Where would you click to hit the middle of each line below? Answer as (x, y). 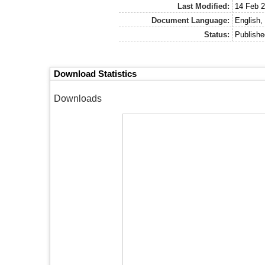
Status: (216, 35)
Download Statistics (95, 74)
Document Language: (190, 21)
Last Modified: (203, 7)
